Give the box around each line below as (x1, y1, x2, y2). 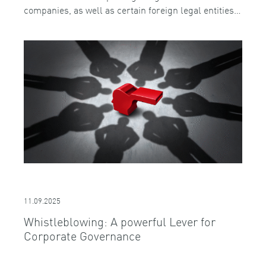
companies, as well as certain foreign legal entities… (24, 2, 241, 17)
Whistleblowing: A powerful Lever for (24, 212, 216, 229)
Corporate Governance (24, 226, 141, 243)
